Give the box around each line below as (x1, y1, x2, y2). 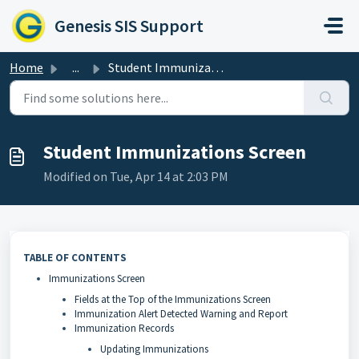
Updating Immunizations (100, 342, 208, 356)
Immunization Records (75, 321, 174, 335)
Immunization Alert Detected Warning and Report (75, 307, 288, 321)
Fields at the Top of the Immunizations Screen (75, 292, 271, 306)
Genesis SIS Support (54, 14, 204, 37)
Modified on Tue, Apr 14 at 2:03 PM (43, 168, 228, 184)
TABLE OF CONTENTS (23, 251, 127, 264)
